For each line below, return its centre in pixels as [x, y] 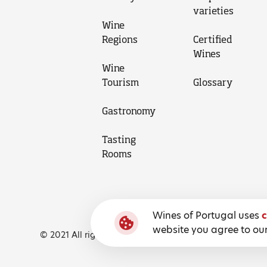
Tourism [120, 82]
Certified [212, 39]
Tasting [119, 139]
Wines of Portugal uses [207, 215]
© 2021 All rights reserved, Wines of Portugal [131, 235]
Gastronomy [128, 111]
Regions [119, 39]
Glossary [212, 82]
